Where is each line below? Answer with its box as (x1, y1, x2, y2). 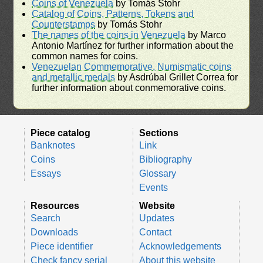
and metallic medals (32, 72, 116, 82)
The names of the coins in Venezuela (32, 29, 186, 40)
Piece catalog (31, 127, 90, 138)
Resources (30, 200, 79, 211)
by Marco (186, 29, 227, 40)
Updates (139, 213, 174, 223)
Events (139, 182, 168, 193)
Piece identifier (30, 241, 93, 251)
